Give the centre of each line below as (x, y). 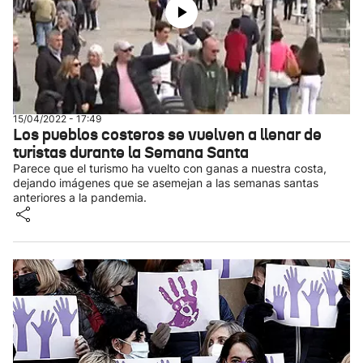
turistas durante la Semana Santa (131, 152)
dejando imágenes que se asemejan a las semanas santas (166, 183)
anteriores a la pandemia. (80, 197)
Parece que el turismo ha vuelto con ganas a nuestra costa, (170, 168)
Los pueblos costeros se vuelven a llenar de (167, 135)
